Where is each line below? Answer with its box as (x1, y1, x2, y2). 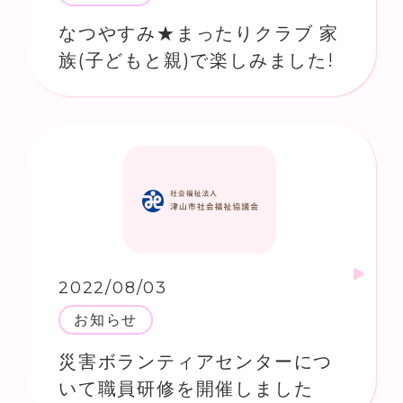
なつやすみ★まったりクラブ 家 (58, 22, 339, 44)
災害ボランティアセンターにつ (58, 350, 334, 372)
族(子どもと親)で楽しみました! (58, 49, 335, 71)
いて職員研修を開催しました (58, 377, 314, 399)
